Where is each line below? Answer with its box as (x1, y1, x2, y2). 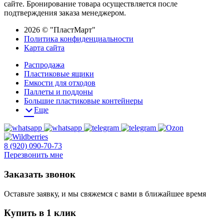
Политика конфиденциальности (24, 34, 133, 43)
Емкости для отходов (24, 78, 95, 87)
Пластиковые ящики (24, 69, 94, 78)
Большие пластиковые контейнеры (24, 96, 143, 105)
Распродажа (24, 60, 64, 69)
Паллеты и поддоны (24, 87, 93, 96)
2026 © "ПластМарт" (24, 25, 95, 34)
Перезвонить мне (4, 150, 63, 159)
